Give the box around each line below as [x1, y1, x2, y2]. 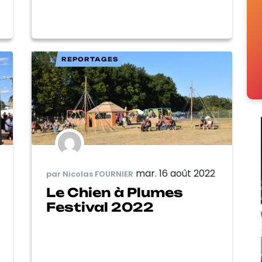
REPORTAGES [61, 55, 118, 63]
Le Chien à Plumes [46, 185, 183, 201]
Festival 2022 [46, 199, 154, 215]
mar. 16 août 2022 [136, 167, 215, 181]
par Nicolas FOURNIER [46, 168, 133, 180]
